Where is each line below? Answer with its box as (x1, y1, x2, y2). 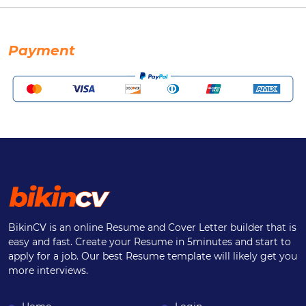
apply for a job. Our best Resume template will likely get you (8, 250, 297, 263)
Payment (8, 42, 75, 59)
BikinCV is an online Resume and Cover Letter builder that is (8, 221, 296, 234)
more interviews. (8, 264, 88, 277)
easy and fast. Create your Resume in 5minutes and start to (8, 236, 291, 249)
